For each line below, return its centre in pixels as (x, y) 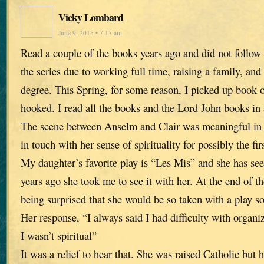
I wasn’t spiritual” (59, 235)
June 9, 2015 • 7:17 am (90, 32)
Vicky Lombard (91, 17)
